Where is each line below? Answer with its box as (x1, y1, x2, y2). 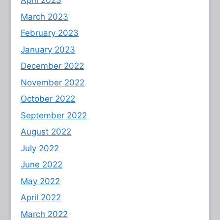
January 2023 (21, 44, 76, 55)
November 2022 (21, 77, 85, 87)
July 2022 (21, 143, 59, 153)
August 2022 (21, 127, 72, 137)
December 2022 (21, 61, 84, 71)
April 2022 (21, 192, 61, 203)
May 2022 (21, 176, 60, 186)
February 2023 (21, 28, 79, 38)
